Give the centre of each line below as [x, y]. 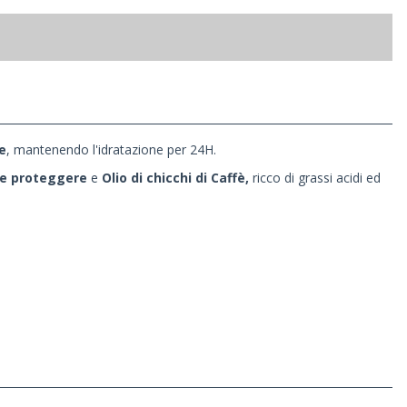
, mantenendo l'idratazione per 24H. [111, 150]
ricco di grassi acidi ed [317, 178]
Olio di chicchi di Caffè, [177, 178]
